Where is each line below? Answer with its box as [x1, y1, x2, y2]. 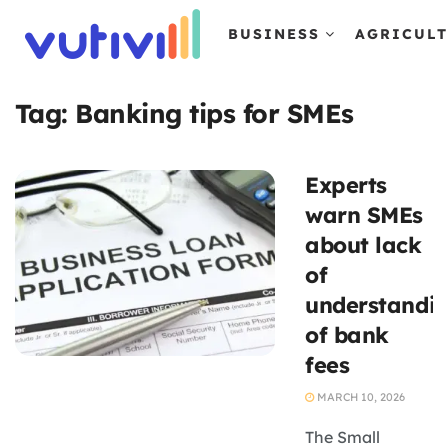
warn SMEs [305, 201, 424, 229]
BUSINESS [228, 25, 320, 43]
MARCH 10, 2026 [314, 390, 405, 404]
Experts [305, 171, 387, 199]
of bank [305, 321, 389, 349]
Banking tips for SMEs [75, 97, 354, 130]
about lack [305, 231, 422, 259]
